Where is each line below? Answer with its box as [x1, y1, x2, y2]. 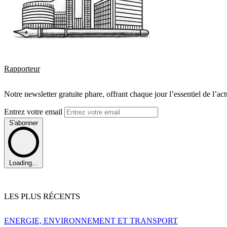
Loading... [9, 159, 38, 167]
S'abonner [9, 119, 38, 127]
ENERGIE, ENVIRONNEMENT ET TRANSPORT [4, 216, 178, 225]
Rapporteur [4, 64, 40, 73]
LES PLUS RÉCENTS [4, 192, 80, 202]
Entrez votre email [4, 107, 64, 116]
